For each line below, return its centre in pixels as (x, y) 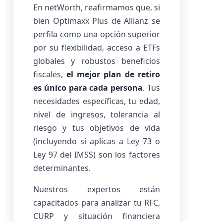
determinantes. (62, 168)
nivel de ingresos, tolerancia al (97, 114)
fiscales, (50, 74)
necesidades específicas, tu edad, (97, 101)
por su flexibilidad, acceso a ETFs (97, 48)
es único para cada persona (88, 88)
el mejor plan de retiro (113, 74)
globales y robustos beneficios (97, 61)
